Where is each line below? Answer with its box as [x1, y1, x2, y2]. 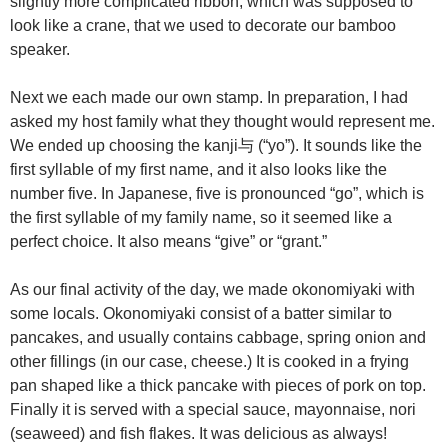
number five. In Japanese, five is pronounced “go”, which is [10, 184, 424, 202]
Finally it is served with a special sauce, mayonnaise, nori [10, 400, 416, 418]
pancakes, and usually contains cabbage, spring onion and [10, 328, 426, 346]
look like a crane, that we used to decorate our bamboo [10, 16, 396, 34]
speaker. [10, 40, 70, 58]
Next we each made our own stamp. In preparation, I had [10, 88, 408, 106]
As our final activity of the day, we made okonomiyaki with [10, 280, 415, 298]
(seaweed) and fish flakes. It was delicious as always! [10, 424, 387, 442]
